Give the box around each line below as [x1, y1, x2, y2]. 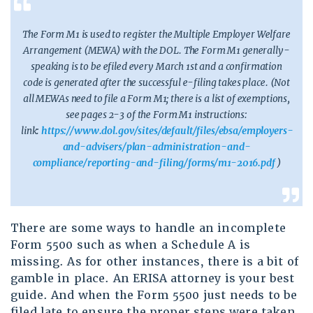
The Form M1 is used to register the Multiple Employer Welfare [22, 28, 291, 41]
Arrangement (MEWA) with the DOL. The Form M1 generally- [23, 44, 290, 57]
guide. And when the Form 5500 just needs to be [10, 288, 298, 303]
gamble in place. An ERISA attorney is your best [10, 271, 295, 286]
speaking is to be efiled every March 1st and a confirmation [31, 60, 282, 73]
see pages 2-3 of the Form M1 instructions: [65, 108, 248, 122]
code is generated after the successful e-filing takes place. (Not [23, 76, 290, 89]
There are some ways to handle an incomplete [10, 221, 286, 236]
